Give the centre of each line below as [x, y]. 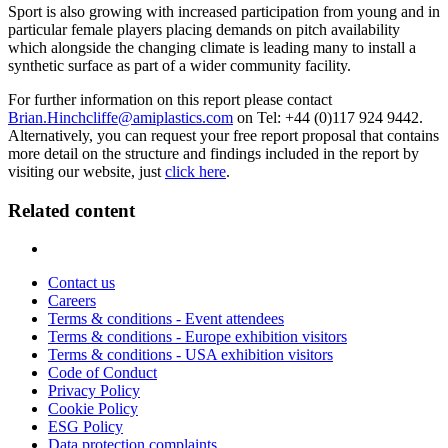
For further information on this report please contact [170, 99]
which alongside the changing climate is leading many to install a [212, 47]
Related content [71, 210]
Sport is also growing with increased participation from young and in [224, 11]
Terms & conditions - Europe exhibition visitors [197, 337]
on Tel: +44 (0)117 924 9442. [328, 117]
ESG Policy [85, 427]
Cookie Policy [93, 409]
